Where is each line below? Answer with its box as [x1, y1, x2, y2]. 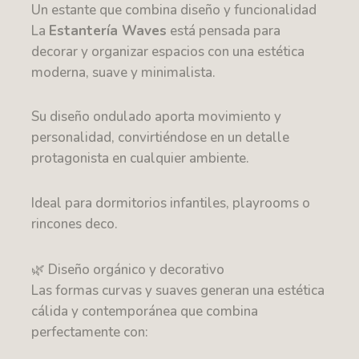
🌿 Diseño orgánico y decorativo [31, 260, 225, 279]
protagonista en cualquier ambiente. [31, 149, 250, 168]
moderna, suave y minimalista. [31, 63, 216, 82]
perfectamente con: [31, 322, 149, 341]
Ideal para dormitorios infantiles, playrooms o [31, 194, 311, 213]
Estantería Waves [49, 21, 167, 40]
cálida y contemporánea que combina [31, 301, 259, 321]
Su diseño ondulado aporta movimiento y [31, 107, 282, 127]
